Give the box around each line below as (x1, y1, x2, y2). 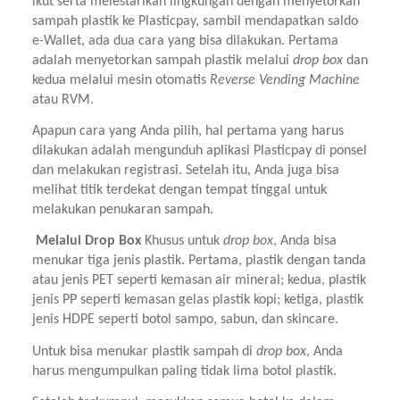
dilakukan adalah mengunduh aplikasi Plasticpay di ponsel (32, 144, 367, 159)
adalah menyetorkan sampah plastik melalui (32, 53, 293, 68)
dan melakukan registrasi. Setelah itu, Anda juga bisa (32, 163, 339, 179)
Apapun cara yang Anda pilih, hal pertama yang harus (32, 124, 344, 139)
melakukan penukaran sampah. (32, 203, 213, 218)
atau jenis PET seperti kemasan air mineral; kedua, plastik (32, 273, 366, 288)
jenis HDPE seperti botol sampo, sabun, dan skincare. (32, 312, 338, 328)
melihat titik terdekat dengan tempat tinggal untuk (32, 183, 327, 198)
